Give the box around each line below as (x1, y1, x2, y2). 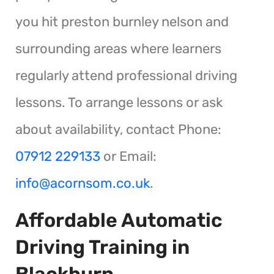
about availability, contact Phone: (15, 120, 221, 138)
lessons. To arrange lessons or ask (15, 94, 223, 111)
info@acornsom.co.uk (15, 174, 150, 191)
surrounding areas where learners (15, 40, 221, 57)
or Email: (100, 147, 157, 165)
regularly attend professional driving (15, 67, 237, 84)
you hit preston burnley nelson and (15, 13, 229, 30)
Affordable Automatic (15, 208, 223, 232)
